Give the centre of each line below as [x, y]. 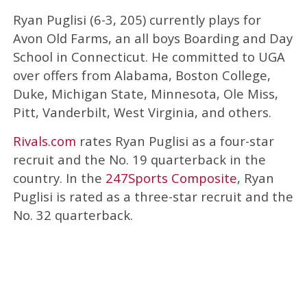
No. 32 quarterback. [73, 214]
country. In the [59, 177]
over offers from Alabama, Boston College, [142, 75]
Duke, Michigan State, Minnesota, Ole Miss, [145, 93]
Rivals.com [44, 140]
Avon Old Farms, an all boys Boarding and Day [152, 38]
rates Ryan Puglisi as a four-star [175, 140]
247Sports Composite [171, 177]
